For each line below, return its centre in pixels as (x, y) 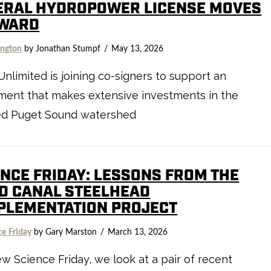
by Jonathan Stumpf (61, 49)
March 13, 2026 (138, 232)
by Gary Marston (64, 232)
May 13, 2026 (138, 49)
